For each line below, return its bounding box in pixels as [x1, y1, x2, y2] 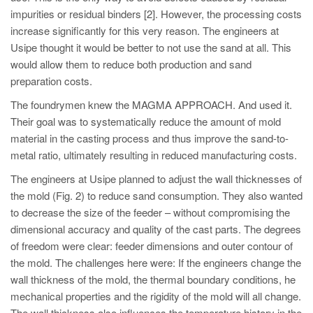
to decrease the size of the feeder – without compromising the [10, 204, 290, 219]
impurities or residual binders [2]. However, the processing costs [10, 6, 302, 21]
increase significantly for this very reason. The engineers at [10, 22, 279, 38]
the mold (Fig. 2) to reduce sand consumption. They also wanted [10, 187, 303, 203]
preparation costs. [10, 73, 92, 88]
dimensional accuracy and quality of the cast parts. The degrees [10, 221, 301, 236]
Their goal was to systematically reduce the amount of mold [10, 113, 281, 129]
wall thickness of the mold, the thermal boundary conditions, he [10, 271, 296, 286]
